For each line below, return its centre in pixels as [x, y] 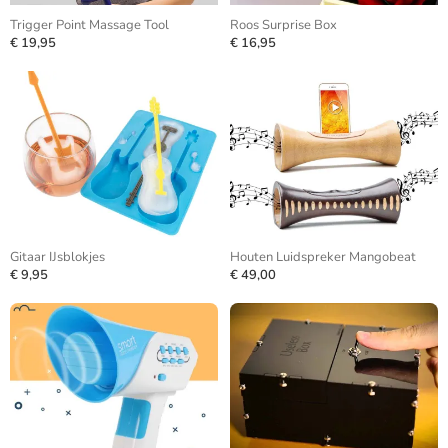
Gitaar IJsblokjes [57, 257]
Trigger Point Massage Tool [89, 25]
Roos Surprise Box [283, 25]
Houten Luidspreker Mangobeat [323, 257]
